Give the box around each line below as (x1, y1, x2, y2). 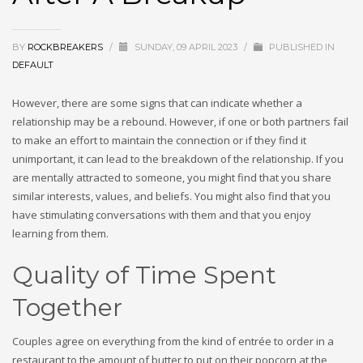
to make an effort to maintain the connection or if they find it (12, 133, 306, 147)
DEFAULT (12, 59, 53, 70)
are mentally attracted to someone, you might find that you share (12, 170, 331, 185)
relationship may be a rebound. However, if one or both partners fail (12, 114, 348, 129)
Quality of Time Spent (12, 260, 276, 290)
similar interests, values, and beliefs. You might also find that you (12, 189, 331, 203)
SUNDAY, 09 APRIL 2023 (135, 41, 240, 53)
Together (12, 293, 122, 322)
